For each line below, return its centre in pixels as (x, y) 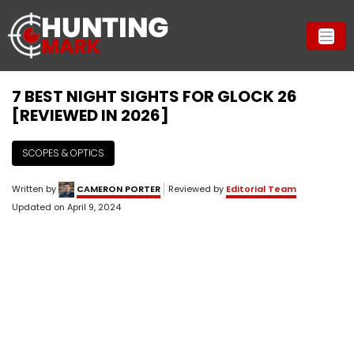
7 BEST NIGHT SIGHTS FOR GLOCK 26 (154, 96)
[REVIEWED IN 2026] (90, 115)
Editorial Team (261, 189)
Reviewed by (197, 189)
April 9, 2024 (94, 207)
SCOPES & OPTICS (63, 153)
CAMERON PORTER (119, 189)
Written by (35, 189)
